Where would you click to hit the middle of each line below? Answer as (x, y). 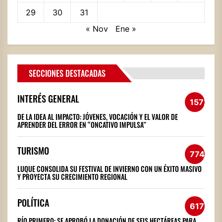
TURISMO (33, 151)
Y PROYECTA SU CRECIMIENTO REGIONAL (72, 177)
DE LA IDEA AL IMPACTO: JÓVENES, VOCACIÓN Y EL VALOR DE (98, 117)
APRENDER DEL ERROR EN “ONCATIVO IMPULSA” (82, 125)
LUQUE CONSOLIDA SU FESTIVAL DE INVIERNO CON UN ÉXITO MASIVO (110, 169)
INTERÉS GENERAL (48, 99)
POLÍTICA (33, 203)
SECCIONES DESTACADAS (67, 73)
